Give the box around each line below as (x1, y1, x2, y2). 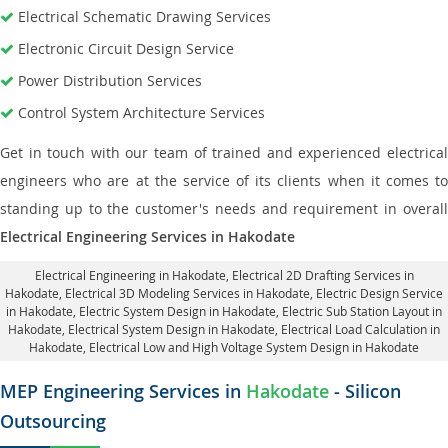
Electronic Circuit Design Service (18, 39, 234, 58)
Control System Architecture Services (18, 103, 265, 122)
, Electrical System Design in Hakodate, (62, 321, 281, 337)
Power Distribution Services (18, 71, 202, 90)
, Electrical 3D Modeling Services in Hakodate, (59, 285, 316, 301)
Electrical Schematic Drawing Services (18, 7, 271, 26)
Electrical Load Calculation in (281, 321, 440, 337)
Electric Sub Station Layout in (282, 303, 442, 319)
